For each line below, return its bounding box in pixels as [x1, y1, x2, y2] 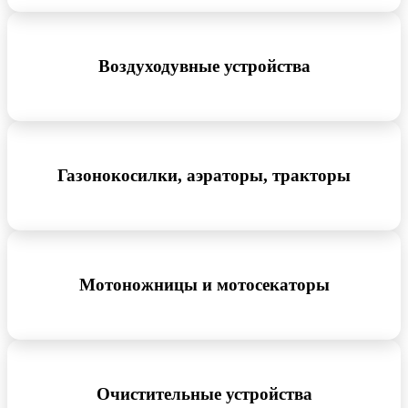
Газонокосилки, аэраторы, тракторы [57, 165, 351, 185]
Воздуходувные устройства [97, 56, 311, 76]
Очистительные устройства [96, 383, 312, 403]
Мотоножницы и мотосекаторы [78, 274, 330, 294]
